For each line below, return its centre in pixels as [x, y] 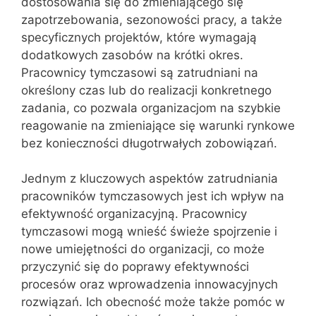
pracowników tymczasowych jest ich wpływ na [153, 196]
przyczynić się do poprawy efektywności [135, 267]
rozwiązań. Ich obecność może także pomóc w [153, 302]
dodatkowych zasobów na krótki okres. [132, 55]
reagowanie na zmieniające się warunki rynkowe [158, 125]
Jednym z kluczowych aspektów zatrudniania [150, 178]
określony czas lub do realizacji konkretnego [146, 90]
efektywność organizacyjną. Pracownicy [134, 214]
